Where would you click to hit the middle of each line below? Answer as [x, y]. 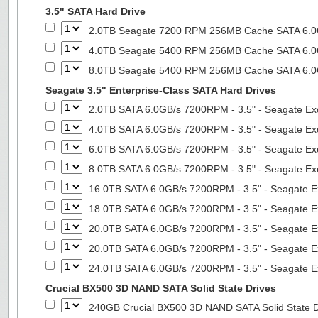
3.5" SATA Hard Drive [95, 11]
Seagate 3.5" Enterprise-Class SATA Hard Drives [161, 90]
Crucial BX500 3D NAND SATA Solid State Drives [161, 288]
